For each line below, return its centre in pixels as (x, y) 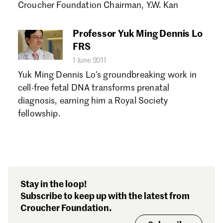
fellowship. (39, 114)
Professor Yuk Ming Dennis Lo (138, 34)
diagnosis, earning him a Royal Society (93, 101)
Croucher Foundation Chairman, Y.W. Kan (98, 6)
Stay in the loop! (54, 185)
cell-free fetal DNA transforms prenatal (94, 88)
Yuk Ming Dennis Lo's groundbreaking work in (107, 75)
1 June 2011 (90, 60)
